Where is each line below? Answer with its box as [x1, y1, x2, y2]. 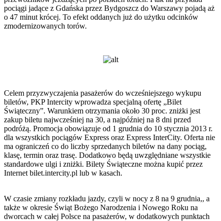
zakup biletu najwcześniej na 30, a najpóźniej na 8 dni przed [4, 115, 191, 124]
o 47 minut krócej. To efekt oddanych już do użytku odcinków [4, 12, 198, 21]
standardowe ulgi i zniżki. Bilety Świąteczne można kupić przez [4, 159, 203, 168]
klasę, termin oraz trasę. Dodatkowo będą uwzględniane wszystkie [4, 150, 211, 159]
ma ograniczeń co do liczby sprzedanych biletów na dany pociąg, [4, 142, 207, 150]
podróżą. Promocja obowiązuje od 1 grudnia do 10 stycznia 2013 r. [4, 124, 213, 133]
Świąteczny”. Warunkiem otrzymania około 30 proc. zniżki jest [4, 106, 200, 115]
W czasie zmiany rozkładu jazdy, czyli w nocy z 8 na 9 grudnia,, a [4, 194, 210, 203]
